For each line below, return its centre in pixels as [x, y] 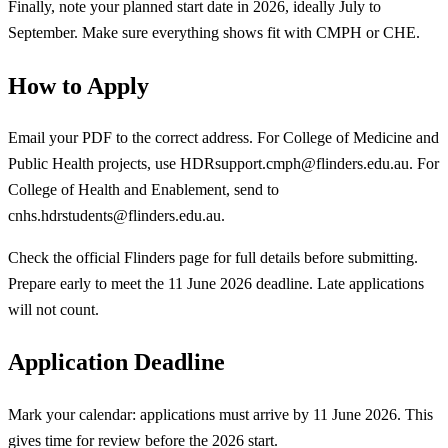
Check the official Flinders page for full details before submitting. [213, 257]
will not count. [53, 309]
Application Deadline [116, 362]
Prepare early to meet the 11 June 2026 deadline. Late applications [216, 283]
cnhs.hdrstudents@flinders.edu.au [114, 216]
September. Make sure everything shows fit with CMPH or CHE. [214, 33]
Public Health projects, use [94, 164]
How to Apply [78, 85]
